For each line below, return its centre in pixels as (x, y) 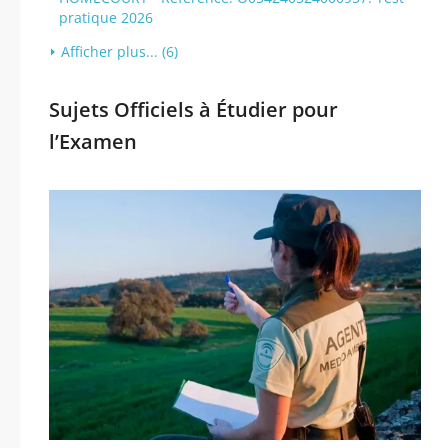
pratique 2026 (106, 17)
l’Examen (93, 141)
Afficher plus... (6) (119, 51)
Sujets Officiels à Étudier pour (193, 109)
